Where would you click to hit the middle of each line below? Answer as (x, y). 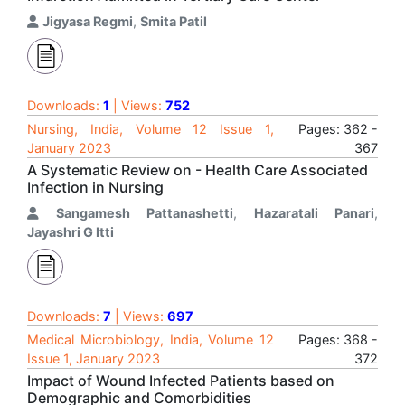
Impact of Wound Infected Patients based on (181, 381)
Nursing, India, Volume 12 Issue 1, (151, 129)
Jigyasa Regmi (88, 21)
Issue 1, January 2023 (94, 358)
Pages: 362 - (338, 129)
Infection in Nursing (95, 187)
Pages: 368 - (338, 339)
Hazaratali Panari (314, 213)
